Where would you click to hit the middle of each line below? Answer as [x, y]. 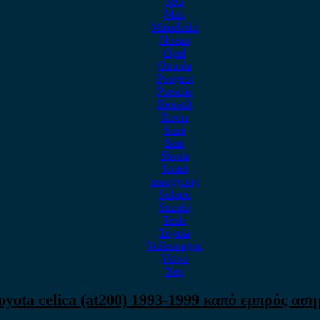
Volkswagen [174, 245]
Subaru [174, 194]
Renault [174, 104]
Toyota [174, 232]
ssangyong [174, 181]
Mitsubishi [174, 27]
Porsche [174, 91]
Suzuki [174, 207]
